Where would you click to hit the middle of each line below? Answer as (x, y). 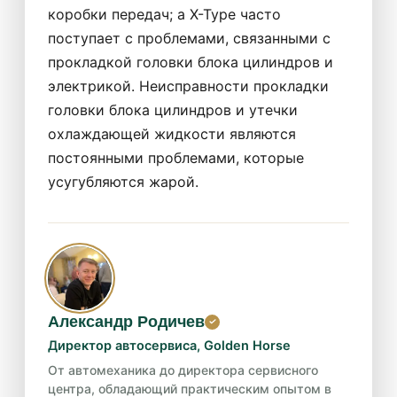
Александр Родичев (126, 321)
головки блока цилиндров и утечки (173, 109)
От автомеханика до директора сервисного (183, 370)
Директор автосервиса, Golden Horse (169, 345)
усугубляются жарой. (123, 181)
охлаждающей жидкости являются (172, 133)
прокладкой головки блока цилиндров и (191, 62)
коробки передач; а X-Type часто (164, 14)
